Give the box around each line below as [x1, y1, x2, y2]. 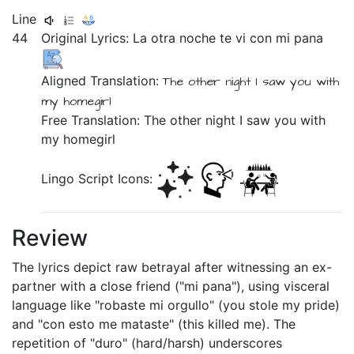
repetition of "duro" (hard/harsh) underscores [12, 335, 282, 351]
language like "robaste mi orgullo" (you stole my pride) [12, 297, 340, 313]
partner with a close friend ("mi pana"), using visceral [12, 278, 330, 294]
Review [12, 224, 88, 251]
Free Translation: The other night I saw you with [41, 112, 326, 128]
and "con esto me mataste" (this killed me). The [12, 316, 296, 332]
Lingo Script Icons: [41, 171, 157, 187]
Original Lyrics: [41, 30, 134, 46]
